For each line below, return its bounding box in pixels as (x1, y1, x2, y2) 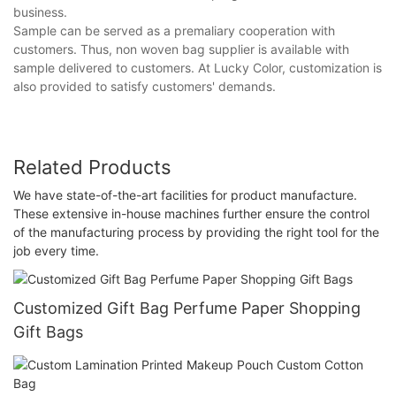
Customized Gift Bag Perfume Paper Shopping (13, 298, 361, 317)
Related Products (13, 155, 171, 179)
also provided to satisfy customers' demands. (13, 78, 276, 94)
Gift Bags (13, 322, 83, 341)
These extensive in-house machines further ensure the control (13, 206, 369, 222)
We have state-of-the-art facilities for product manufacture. (13, 187, 357, 203)
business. (13, 4, 67, 19)
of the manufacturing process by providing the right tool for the (13, 225, 379, 240)
